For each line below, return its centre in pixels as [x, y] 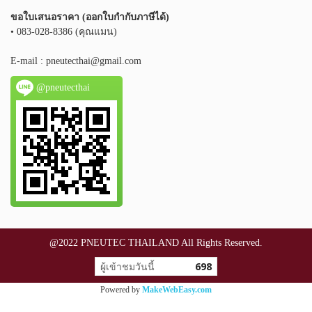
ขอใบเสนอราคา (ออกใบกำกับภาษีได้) [90, 17]
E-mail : [28, 61]
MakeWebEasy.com [177, 289]
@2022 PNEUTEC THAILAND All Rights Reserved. [156, 242]
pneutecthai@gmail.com [94, 61]
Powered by [121, 289]
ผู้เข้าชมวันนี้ [127, 266]
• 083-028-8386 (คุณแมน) [64, 31]
